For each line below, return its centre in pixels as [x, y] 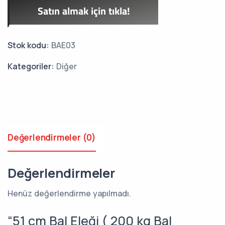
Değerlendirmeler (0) [52, 137]
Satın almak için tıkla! [84, 11]
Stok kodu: [29, 45]
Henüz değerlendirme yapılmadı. [69, 193]
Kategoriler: [32, 66]
